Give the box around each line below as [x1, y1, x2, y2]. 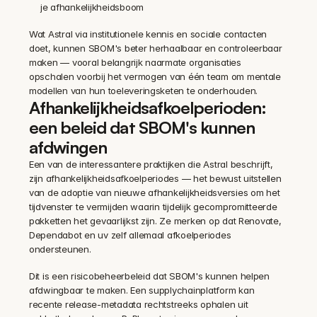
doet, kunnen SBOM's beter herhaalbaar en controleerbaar [29, 42, 282, 54]
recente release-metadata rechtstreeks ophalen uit [29, 299, 248, 310]
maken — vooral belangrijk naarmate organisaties [29, 57, 241, 68]
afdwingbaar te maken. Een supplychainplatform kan [29, 284, 255, 296]
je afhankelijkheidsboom [40, 1, 144, 13]
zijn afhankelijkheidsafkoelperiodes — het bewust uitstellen [29, 173, 282, 184]
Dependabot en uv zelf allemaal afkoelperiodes [29, 229, 231, 241]
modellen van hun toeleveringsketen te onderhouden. [29, 85, 258, 96]
